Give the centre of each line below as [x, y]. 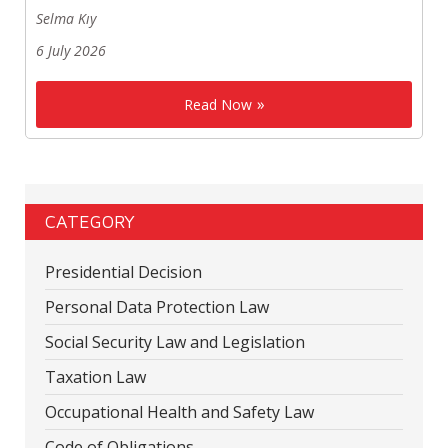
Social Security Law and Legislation [175, 342]
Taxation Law [95, 377]
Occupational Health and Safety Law [179, 412]
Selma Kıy [66, 19]
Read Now [217, 105]
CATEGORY [90, 222]
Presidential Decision [123, 272]
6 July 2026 [71, 51]
